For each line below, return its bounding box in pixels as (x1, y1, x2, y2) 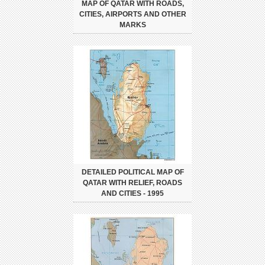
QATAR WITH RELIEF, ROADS (83, 179, 182, 188)
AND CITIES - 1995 (101, 189, 164, 198)
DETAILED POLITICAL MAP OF (81, 168, 184, 177)
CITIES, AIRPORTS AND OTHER (79, 10, 186, 19)
